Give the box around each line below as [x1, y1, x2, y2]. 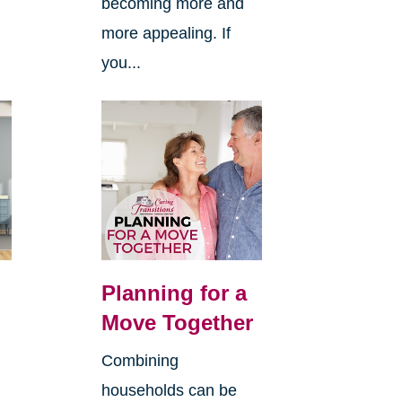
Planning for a [100, 281, 247, 306]
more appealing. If [100, 23, 231, 42]
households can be [100, 381, 237, 400]
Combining [100, 352, 179, 371]
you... [100, 53, 141, 72]
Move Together [100, 310, 253, 336]
